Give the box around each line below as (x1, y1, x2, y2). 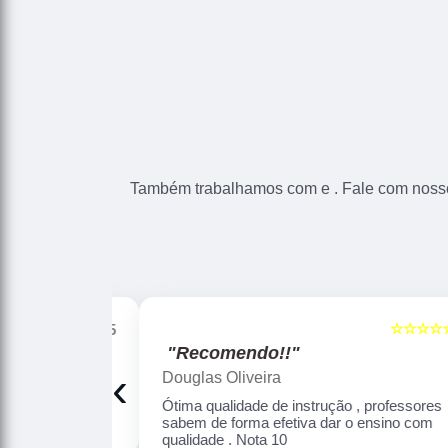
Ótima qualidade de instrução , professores (145, 397, 426, 415)
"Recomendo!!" (150, 343, 284, 364)
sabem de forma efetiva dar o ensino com (145, 414, 417, 432)
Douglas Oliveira (145, 369, 265, 387)
